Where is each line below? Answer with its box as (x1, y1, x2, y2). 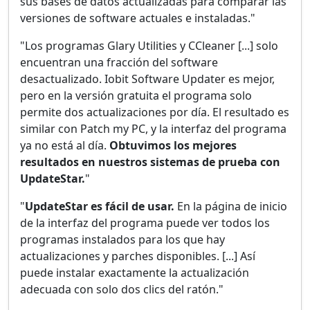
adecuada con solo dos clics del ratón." (20, 282, 224, 298)
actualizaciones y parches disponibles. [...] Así (20, 248, 255, 264)
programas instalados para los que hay (20, 232, 225, 248)
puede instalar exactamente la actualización (20, 265, 249, 281)
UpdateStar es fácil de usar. (25, 199, 174, 215)
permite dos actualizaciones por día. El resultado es (20, 104, 289, 120)
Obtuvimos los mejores (109, 138, 237, 154)
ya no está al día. (20, 138, 109, 154)
